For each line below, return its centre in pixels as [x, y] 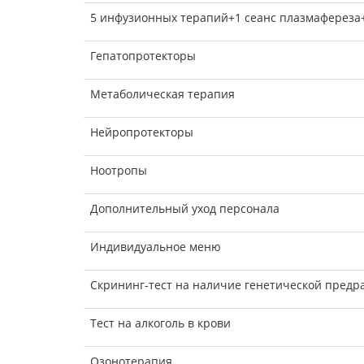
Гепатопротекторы [143, 56]
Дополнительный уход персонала [185, 209]
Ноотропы [119, 171]
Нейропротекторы [142, 132]
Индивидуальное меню [156, 247]
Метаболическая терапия [162, 94]
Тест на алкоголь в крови [160, 323]
